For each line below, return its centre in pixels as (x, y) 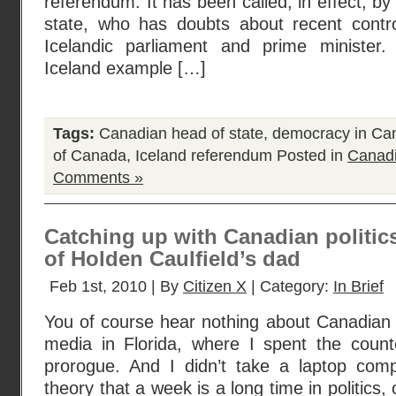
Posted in (310, 156)
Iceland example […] (125, 68)
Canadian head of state (181, 133)
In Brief (358, 286)
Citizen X (215, 286)
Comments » (98, 178)
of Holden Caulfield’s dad (172, 259)
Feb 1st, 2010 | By (116, 286)
